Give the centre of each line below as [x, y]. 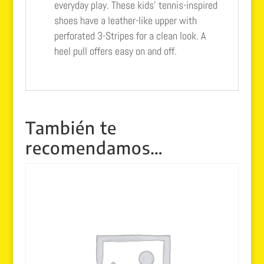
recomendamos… [94, 147]
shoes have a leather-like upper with [125, 20]
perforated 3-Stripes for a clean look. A [130, 35]
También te [71, 127]
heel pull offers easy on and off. [115, 51]
